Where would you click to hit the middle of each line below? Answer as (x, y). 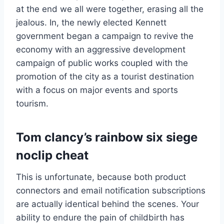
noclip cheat (52, 155)
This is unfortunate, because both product (101, 177)
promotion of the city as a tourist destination (105, 77)
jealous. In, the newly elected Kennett (91, 23)
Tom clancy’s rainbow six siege (107, 137)
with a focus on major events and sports (97, 90)
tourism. (32, 104)
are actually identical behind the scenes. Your (107, 204)
